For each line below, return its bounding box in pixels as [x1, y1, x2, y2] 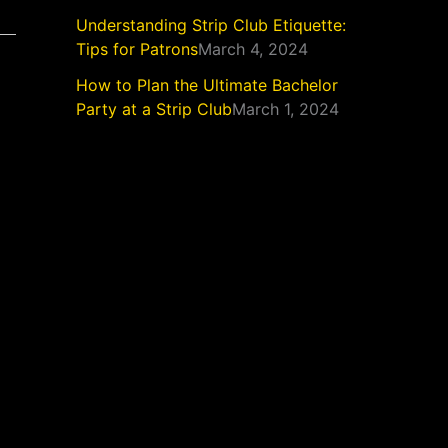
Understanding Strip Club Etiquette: [76, 15, 346, 35]
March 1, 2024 [232, 99, 339, 119]
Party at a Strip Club [76, 99, 232, 119]
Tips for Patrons [76, 39, 198, 59]
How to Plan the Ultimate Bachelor [76, 75, 338, 95]
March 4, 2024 [198, 39, 308, 59]
